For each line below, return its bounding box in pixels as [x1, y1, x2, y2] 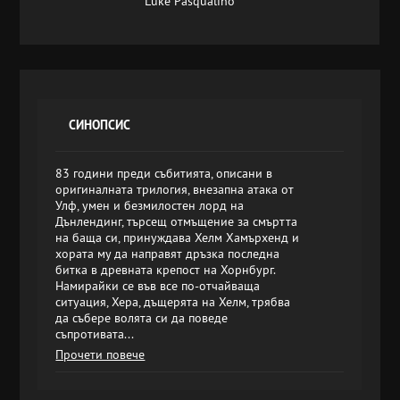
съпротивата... [55, 326, 135, 342]
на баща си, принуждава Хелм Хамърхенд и [55, 229, 300, 246]
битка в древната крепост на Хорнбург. [55, 262, 276, 278]
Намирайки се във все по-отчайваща [55, 278, 261, 294]
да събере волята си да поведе [55, 310, 229, 326]
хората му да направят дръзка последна [55, 246, 280, 262]
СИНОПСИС [69, 117, 131, 133]
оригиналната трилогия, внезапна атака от [55, 181, 295, 197]
